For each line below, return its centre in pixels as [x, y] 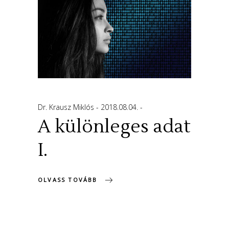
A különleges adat [114, 127]
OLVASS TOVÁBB [68, 180]
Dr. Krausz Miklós [67, 107]
